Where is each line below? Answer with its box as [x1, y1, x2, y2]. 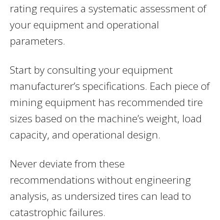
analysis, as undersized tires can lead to [10, 189, 191, 203]
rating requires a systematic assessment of [10, 1, 206, 15]
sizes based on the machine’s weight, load [10, 111, 202, 125]
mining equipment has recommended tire [10, 95, 203, 109]
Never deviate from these [10, 156, 125, 170]
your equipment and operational [10, 17, 159, 31]
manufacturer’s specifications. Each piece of [10, 79, 210, 93]
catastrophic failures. [10, 205, 106, 219]
